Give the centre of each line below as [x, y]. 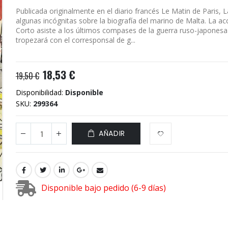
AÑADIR [112, 134]
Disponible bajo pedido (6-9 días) [103, 188]
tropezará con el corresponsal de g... [75, 40]
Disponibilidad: [39, 93]
